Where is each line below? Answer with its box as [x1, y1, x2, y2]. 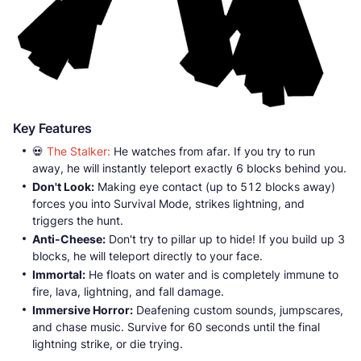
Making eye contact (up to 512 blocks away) [94, 180, 335, 194]
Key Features [13, 120, 92, 137]
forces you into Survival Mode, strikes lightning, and [32, 197, 305, 211]
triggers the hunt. [32, 214, 123, 228]
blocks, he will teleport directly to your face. [32, 249, 263, 263]
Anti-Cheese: [32, 232, 106, 247]
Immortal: [32, 268, 85, 282]
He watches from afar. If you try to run [110, 144, 315, 159]
